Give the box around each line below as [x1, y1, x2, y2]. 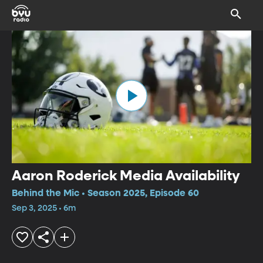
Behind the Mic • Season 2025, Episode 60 [12, 188, 199, 198]
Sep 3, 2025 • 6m [12, 204, 76, 213]
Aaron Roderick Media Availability [12, 168, 240, 183]
